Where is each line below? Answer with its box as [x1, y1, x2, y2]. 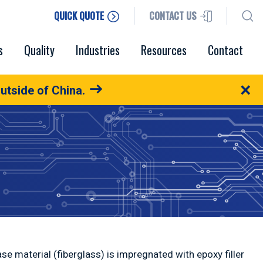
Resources [141, 41, 187, 59]
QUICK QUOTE [54, 8, 106, 23]
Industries [76, 41, 120, 59]
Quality [24, 41, 55, 59]
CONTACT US [149, 8, 197, 23]
